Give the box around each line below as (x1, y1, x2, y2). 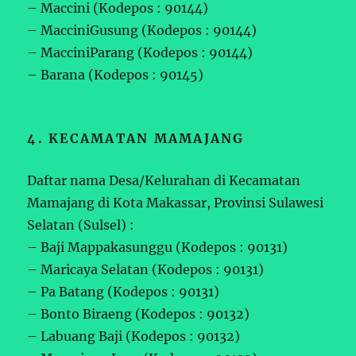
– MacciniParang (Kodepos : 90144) (27, 44, 253, 60)
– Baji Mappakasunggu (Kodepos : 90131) (27, 238, 288, 255)
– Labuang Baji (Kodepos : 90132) (27, 327, 241, 344)
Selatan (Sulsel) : (27, 216, 135, 233)
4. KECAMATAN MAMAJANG (27, 130, 245, 146)
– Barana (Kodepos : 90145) (27, 66, 204, 83)
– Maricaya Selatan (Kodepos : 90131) (27, 261, 265, 277)
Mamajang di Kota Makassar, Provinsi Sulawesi (27, 194, 324, 211)
